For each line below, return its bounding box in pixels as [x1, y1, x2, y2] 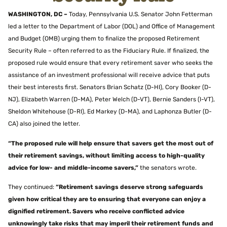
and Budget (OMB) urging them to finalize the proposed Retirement [8, 36, 200, 43]
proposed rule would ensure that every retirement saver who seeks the [8, 60, 213, 67]
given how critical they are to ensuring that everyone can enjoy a [8, 196, 206, 203]
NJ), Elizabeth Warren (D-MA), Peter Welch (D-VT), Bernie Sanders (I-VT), [8, 97, 215, 103]
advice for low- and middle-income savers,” [8, 165, 138, 171]
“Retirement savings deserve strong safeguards [56, 184, 203, 191]
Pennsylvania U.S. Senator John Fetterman [89, 12, 212, 18]
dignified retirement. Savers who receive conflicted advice [8, 208, 184, 215]
